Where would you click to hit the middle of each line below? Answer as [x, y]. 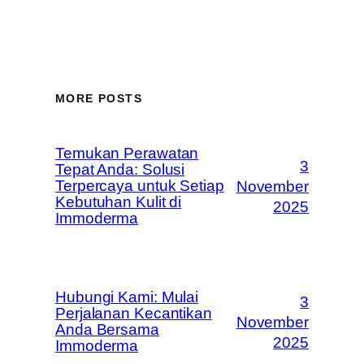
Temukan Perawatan [127, 153]
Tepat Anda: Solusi [120, 169]
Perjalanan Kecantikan [134, 313]
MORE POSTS [99, 98]
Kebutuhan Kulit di [119, 202]
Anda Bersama [107, 329]
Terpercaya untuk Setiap [140, 186]
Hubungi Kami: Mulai [127, 297]
